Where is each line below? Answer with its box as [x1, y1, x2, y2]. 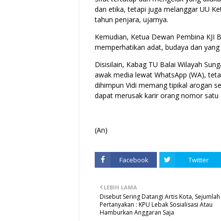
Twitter [188, 155, 209, 164]
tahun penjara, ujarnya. [95, 15, 168, 24]
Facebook [119, 155, 148, 164]
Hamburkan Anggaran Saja [100, 208, 174, 217]
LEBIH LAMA [104, 184, 137, 191]
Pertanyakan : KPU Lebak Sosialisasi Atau [100, 200, 213, 209]
